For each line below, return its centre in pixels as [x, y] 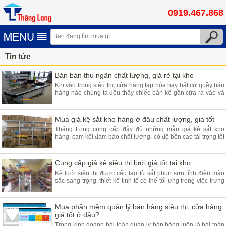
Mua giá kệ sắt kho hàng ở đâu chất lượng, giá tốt [135, 119]
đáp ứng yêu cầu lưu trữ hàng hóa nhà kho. [115, 144]
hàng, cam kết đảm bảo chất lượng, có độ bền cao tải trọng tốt [140, 137]
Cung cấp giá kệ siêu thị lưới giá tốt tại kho [123, 163]
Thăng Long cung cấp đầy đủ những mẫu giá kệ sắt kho [140, 129]
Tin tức [18, 56]
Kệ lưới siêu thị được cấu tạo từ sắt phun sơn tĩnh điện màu [140, 173]
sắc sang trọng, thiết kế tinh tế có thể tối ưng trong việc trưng [140, 181]
